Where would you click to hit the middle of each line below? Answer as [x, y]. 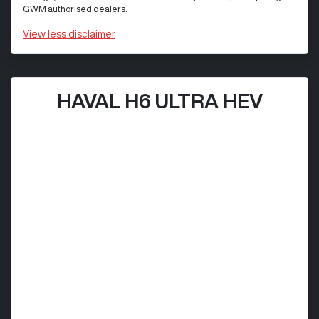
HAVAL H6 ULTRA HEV [159, 100]
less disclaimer [82, 34]
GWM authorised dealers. [75, 9]
